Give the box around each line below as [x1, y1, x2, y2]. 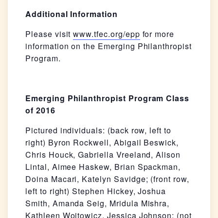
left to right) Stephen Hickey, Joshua [25, 185, 166, 197]
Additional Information [25, 8, 118, 20]
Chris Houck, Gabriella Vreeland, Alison [25, 149, 181, 161]
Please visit [25, 28, 73, 40]
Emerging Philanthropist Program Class [25, 92, 190, 104]
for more [140, 28, 175, 40]
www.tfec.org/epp [73, 28, 140, 40]
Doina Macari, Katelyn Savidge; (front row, [25, 173, 189, 185]
